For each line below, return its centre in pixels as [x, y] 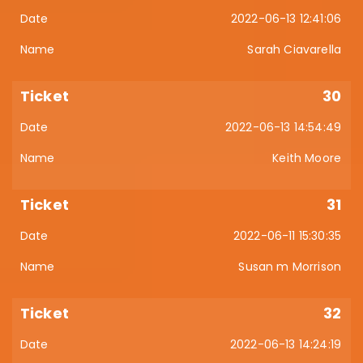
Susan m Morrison [290, 267]
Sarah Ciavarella [294, 49]
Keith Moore [307, 158]
